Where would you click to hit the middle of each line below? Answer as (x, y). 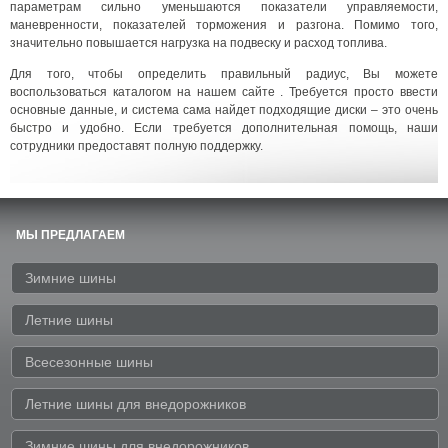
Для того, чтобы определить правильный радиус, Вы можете (224, 73)
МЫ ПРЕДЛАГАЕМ (70, 234)
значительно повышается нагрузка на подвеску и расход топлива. (198, 42)
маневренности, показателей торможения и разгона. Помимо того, (224, 24)
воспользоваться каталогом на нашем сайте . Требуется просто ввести (224, 91)
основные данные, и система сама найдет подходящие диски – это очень (224, 109)
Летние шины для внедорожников (135, 403)
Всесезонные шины (89, 361)
